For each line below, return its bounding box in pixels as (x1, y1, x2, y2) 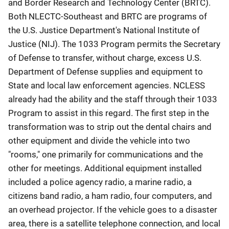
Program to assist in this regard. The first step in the (8, 108, 209, 118)
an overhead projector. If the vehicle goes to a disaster (8, 204, 217, 215)
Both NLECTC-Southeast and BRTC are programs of (8, 11, 207, 21)
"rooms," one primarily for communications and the (8, 149, 203, 159)
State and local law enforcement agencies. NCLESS (8, 80, 205, 90)
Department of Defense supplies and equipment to (8, 66, 203, 77)
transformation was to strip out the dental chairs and (8, 122, 212, 132)
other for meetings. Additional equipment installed (8, 163, 202, 173)
